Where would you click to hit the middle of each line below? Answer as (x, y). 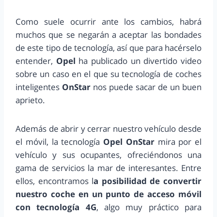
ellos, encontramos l (55, 181)
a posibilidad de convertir (148, 181)
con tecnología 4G (56, 207)
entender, (36, 61)
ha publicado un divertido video (139, 61)
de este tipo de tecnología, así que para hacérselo (108, 47)
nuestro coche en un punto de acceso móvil (108, 194)
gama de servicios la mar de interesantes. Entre (108, 168)
